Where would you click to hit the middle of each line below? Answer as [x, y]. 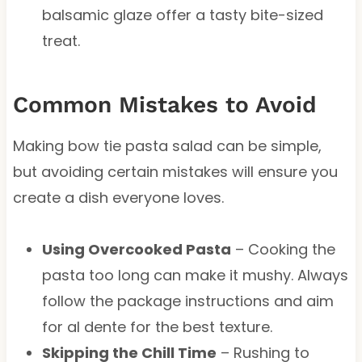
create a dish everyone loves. [118, 197]
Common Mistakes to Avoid [164, 104]
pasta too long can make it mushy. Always [195, 275]
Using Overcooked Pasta [136, 249]
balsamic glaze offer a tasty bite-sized [182, 15]
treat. [61, 40]
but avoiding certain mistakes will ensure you [175, 171]
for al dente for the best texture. [157, 326]
